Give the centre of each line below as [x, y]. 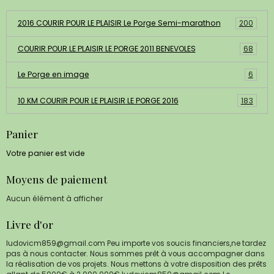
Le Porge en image [53, 75]
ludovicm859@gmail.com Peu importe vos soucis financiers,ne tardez [136, 244]
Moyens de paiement [57, 179]
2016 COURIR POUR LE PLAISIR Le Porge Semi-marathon [119, 23]
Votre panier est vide [46, 154]
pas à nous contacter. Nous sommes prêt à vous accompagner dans [135, 254]
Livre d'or [30, 224]
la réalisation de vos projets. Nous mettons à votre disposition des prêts [136, 265]
